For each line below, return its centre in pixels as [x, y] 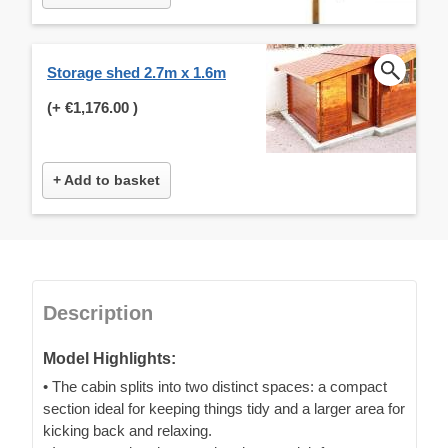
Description [98, 312]
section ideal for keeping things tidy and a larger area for [224, 408]
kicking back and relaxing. [127, 430]
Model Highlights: [109, 358]
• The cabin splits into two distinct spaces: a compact [215, 386]
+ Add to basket [106, 179]
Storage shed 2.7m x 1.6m [136, 72]
